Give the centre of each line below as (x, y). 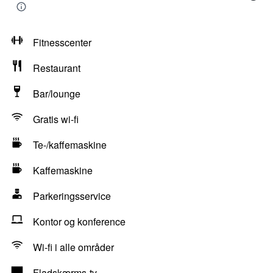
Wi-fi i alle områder (73, 247)
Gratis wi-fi (56, 119)
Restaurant (57, 68)
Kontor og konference (79, 222)
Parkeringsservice (72, 196)
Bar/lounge (57, 94)
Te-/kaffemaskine (70, 145)
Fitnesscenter (62, 42)
